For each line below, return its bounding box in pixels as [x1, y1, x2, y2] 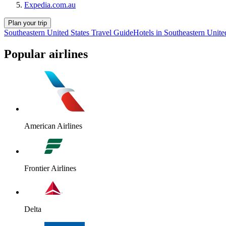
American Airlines [24, 121, 82, 130]
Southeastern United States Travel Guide [4, 28, 133, 37]
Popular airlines [4, 47, 88, 61]
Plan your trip [8, 19, 47, 27]
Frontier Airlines [24, 163, 76, 173]
